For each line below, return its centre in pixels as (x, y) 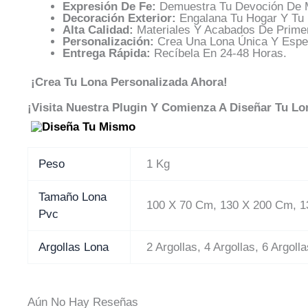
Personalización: (108, 41)
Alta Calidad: (98, 30)
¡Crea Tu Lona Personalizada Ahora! (128, 82)
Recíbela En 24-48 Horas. (219, 53)
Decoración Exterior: (119, 18)
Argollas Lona (74, 247)
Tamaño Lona (73, 197)
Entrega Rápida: (107, 53)
